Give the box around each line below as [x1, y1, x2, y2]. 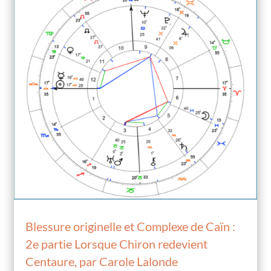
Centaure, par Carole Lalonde [25, 253, 178, 269]
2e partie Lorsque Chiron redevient [25, 236, 208, 251]
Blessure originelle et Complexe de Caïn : [25, 218, 236, 233]
